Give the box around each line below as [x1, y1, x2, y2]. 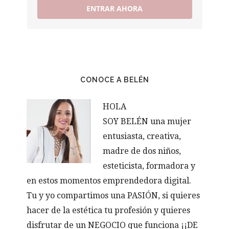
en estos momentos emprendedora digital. [27, 176, 192, 186]
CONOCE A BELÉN [80, 76, 149, 84]
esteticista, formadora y [103, 161, 196, 171]
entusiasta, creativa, [103, 131, 181, 142]
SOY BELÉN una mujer [103, 117, 192, 127]
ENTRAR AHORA [86, 3, 143, 13]
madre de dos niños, [103, 146, 181, 156]
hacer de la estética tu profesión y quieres [27, 205, 191, 216]
